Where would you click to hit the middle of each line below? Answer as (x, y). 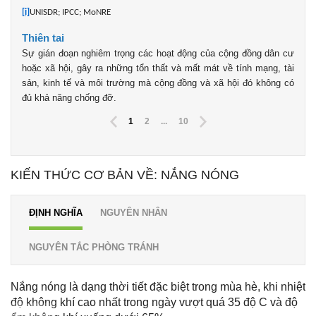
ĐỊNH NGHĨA (56, 213)
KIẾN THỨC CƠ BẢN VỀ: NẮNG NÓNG (125, 175)
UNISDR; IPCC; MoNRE (70, 13)
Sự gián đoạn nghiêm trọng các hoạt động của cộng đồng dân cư (158, 54)
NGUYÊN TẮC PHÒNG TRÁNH (94, 248)
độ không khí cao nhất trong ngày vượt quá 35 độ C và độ (154, 303)
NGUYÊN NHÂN (134, 213)
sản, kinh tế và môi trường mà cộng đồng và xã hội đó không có (158, 83)
